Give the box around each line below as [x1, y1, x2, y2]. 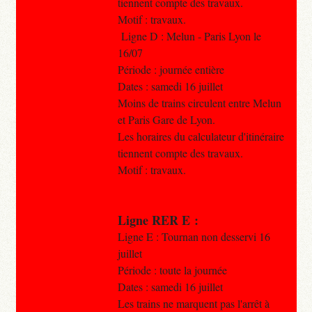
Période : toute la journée [117, 262, 227, 277]
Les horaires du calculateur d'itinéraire [117, 128, 284, 143]
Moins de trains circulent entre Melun [117, 95, 281, 110]
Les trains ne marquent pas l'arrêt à [117, 295, 270, 311]
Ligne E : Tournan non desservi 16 [117, 228, 270, 244]
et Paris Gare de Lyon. [117, 111, 215, 127]
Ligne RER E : [117, 210, 198, 229]
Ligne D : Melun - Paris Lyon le [117, 28, 261, 43]
